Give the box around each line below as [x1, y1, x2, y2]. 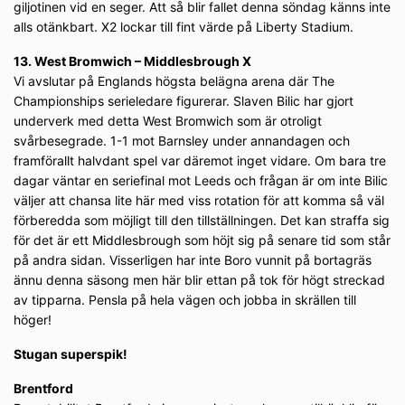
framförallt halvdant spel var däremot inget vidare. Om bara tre [14, 153, 386, 169]
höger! [14, 312, 52, 328]
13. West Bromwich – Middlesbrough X [14, 53, 251, 70]
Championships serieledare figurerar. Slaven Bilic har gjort [14, 93, 353, 109]
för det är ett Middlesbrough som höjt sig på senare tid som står [14, 232, 391, 249]
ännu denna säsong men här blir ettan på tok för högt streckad [14, 272, 385, 288]
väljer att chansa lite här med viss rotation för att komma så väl [14, 193, 384, 209]
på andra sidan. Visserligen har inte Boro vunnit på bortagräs [14, 252, 372, 268]
